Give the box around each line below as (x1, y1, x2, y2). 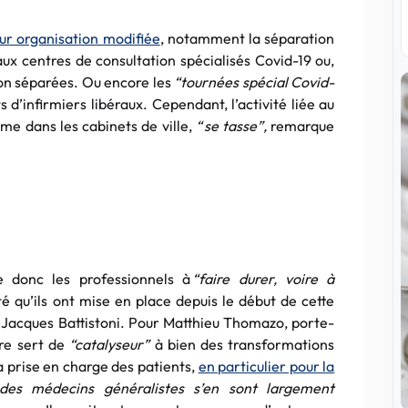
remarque (270, 117, 335, 135)
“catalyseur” (69, 335, 155, 353)
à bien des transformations (154, 335, 335, 353)
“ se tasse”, (191, 117, 271, 135)
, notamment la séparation (159, 29, 335, 47)
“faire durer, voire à (192, 270, 335, 288)
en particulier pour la (198, 357, 335, 375)
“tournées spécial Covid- (170, 73, 335, 91)
